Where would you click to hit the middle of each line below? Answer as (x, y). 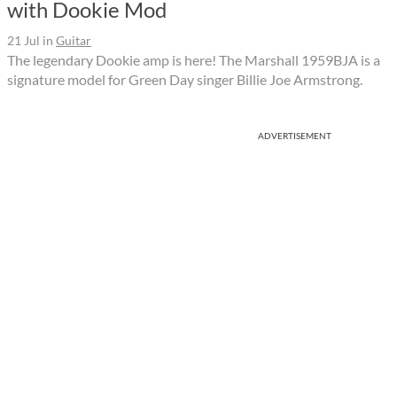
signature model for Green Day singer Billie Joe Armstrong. (185, 79)
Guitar (74, 40)
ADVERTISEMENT (295, 135)
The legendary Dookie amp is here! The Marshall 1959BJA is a (194, 59)
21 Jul (23, 40)
